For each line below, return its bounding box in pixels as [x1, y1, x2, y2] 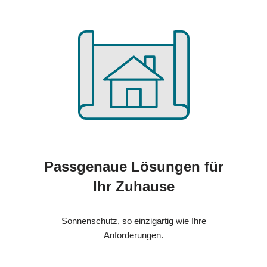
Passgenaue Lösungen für [44, 159, 223, 175]
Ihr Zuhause [92, 178, 175, 195]
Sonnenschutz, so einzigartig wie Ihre [61, 216, 206, 226]
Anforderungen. [104, 230, 163, 241]
